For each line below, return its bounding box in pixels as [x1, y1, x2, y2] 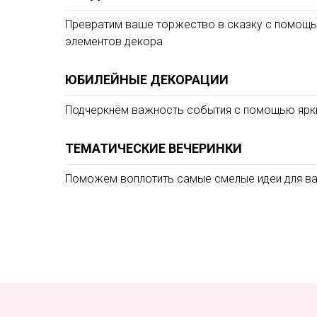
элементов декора [65, 34, 163, 48]
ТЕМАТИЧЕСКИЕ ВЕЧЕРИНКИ [65, 140, 242, 156]
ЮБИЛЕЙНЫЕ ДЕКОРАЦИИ [65, 71, 229, 87]
